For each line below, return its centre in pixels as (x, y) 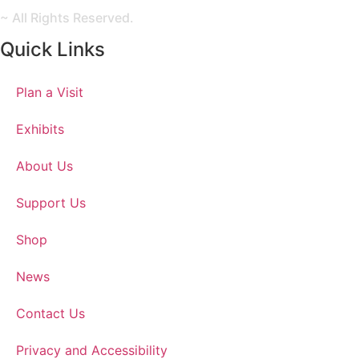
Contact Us (50, 313)
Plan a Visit (50, 92)
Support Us (51, 202)
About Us (44, 165)
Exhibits (40, 129)
